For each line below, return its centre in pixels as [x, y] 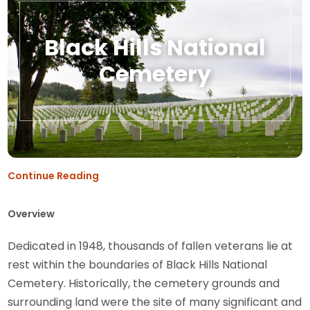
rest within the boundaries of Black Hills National [138, 265]
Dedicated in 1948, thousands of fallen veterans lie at [151, 246]
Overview [31, 214]
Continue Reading [54, 176]
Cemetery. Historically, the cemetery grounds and [144, 284]
